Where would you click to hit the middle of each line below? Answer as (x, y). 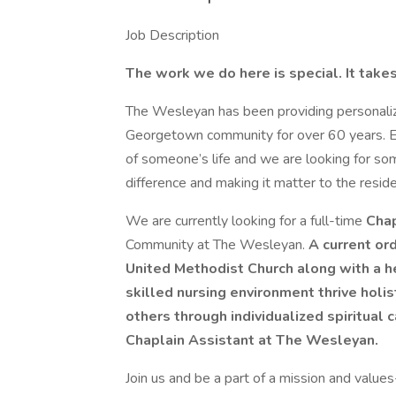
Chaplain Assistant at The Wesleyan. (252, 340)
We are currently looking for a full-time (246, 221)
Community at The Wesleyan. (217, 245)
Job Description (172, 35)
